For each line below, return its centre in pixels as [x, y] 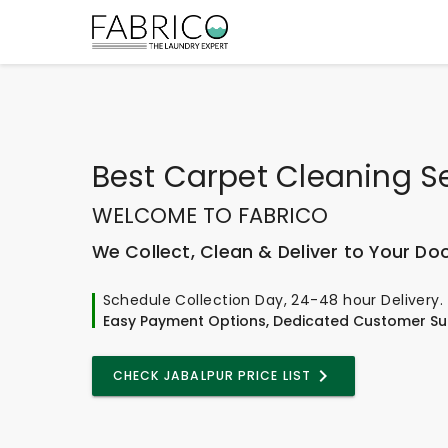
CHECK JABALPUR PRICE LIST [211, 375]
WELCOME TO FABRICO [209, 215]
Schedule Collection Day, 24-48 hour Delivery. [273, 299]
